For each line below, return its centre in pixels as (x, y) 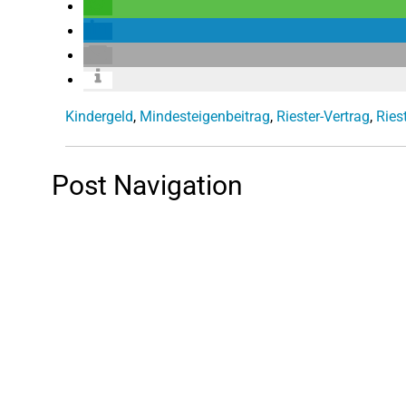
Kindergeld (99, 116)
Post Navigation (147, 185)
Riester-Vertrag (323, 116)
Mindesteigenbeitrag (205, 116)
